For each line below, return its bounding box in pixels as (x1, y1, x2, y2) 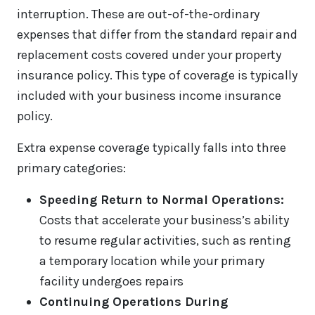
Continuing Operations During (39, 294, 228, 310)
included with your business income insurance (17, 88, 281, 104)
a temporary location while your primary (39, 253, 264, 269)
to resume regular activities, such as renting (39, 233, 291, 249)
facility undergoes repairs (39, 274, 184, 290)
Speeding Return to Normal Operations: (39, 192, 284, 208)
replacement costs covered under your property (17, 47, 281, 63)
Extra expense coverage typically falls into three (17, 140, 286, 156)
